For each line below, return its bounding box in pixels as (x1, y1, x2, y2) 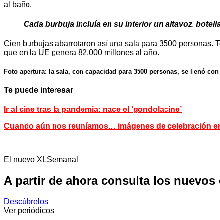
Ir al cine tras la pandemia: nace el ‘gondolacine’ (4, 105, 182, 114)
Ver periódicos (4, 206, 54, 215)
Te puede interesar (4, 86, 73, 95)
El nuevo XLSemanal (4, 155, 78, 164)
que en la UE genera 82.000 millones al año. (4, 48, 159, 56)
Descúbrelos (4, 197, 48, 206)
